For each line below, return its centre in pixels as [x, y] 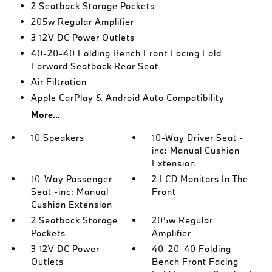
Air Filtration [59, 82]
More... [45, 114]
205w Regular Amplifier [82, 22]
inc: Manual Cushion [196, 150]
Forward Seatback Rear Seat [94, 66]
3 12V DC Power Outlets [83, 37]
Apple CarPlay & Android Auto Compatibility [127, 97]
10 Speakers [57, 138]
